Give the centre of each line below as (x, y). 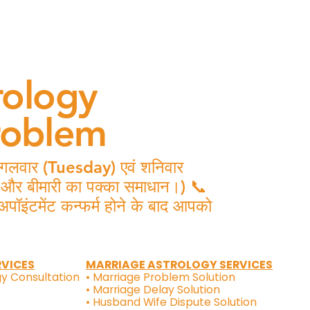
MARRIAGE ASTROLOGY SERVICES (180, 265)
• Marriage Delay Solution (153, 290)
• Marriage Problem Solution (161, 277)
